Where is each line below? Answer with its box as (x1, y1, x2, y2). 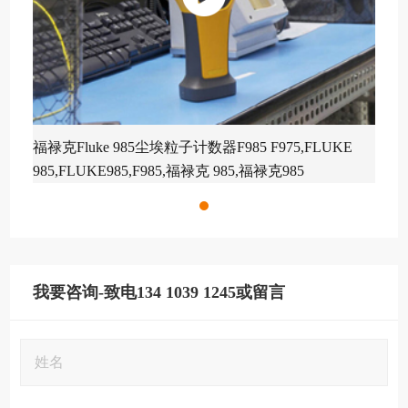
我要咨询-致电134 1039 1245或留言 (33, 283, 286, 302)
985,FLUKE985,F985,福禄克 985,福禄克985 (33, 163, 305, 179)
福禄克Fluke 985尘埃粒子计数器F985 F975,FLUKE (33, 139, 353, 156)
